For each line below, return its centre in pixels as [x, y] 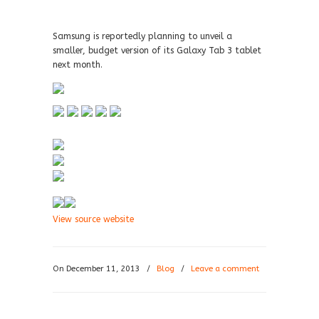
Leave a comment [225, 269]
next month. [78, 65]
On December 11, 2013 [98, 269]
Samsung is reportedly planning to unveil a [142, 36]
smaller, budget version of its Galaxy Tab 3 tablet [157, 51]
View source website [93, 219]
